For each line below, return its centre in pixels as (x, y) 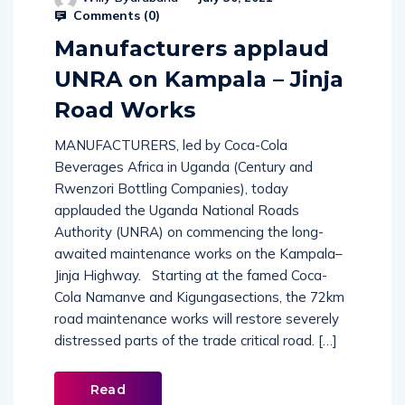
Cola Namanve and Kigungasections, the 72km (199, 297)
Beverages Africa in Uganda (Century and (184, 167)
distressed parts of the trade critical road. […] (196, 341)
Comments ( (109, 16)
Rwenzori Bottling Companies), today (171, 189)
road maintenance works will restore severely (197, 319)
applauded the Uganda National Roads (177, 211)
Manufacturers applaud (192, 49)
